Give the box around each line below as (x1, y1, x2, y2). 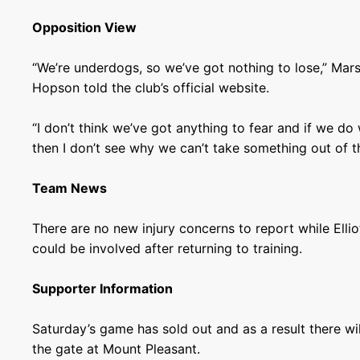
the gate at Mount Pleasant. (32, 341, 201, 357)
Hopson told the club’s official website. (32, 80, 270, 96)
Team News (32, 180, 108, 196)
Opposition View (32, 19, 137, 35)
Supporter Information (32, 280, 174, 297)
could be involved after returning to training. (32, 240, 303, 256)
